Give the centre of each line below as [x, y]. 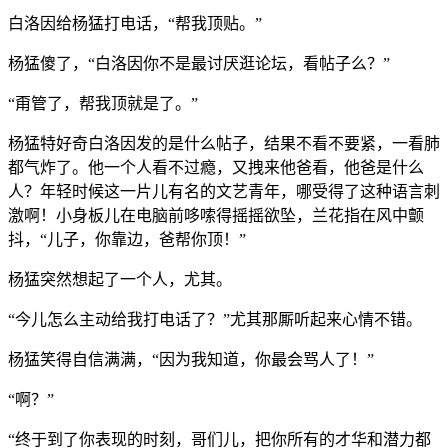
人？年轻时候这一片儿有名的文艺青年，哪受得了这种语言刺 [224, 191]
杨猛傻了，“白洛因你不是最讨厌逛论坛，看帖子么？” [199, 63]
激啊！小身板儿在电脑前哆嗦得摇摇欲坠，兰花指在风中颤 [216, 215]
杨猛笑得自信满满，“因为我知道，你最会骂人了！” [191, 359]
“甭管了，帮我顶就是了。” [103, 103]
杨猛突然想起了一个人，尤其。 [120, 279]
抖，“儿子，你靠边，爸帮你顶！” [127, 239]
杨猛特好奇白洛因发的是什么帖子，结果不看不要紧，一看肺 [224, 143]
